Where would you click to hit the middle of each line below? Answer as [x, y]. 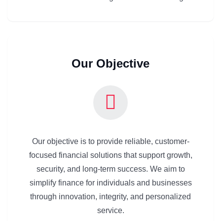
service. [110, 210]
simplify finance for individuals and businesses [110, 183]
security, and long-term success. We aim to [110, 169]
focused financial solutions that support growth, [110, 155]
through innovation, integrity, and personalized [110, 196]
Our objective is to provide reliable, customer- [110, 141]
